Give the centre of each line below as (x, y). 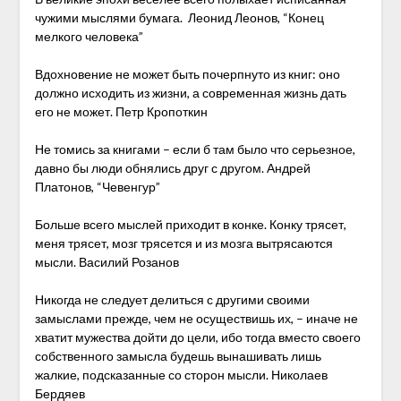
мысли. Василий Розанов (107, 262)
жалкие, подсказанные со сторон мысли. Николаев (181, 375)
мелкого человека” (89, 36)
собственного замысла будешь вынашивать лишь (178, 356)
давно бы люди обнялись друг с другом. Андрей (172, 168)
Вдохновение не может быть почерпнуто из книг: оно (187, 74)
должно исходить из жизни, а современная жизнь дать (190, 93)
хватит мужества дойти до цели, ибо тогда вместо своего (197, 337)
